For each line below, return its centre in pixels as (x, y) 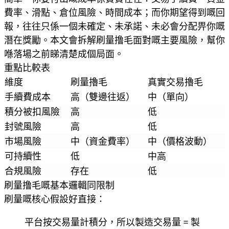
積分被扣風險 (32, 111)
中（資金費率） (103, 141)
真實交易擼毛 (175, 82)
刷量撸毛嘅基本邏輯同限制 (59, 185)
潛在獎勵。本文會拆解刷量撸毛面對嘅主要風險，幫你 (114, 40)
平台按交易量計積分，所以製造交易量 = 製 (112, 222)
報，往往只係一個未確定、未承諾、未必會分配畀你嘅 (114, 26)
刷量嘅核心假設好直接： (55, 199)
